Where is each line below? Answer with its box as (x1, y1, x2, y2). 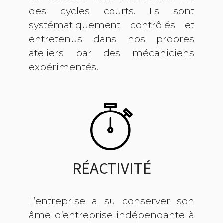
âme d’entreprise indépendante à (28, 209, 195, 221)
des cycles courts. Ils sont (28, 5, 195, 17)
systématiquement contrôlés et (28, 19, 195, 31)
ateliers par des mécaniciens (28, 47, 195, 59)
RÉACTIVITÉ (72, 158, 151, 179)
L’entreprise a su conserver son (28, 195, 195, 207)
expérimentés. (28, 61, 98, 73)
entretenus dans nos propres (28, 33, 195, 45)
